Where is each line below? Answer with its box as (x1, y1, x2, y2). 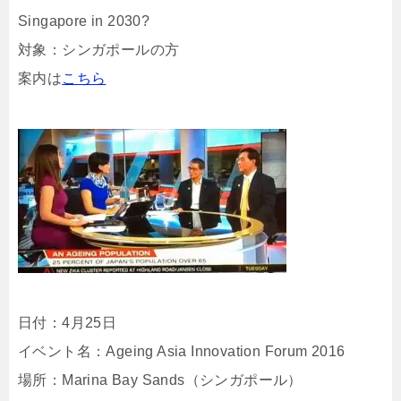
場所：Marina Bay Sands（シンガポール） (18, 372, 303, 388)
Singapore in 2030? (18, 13, 150, 29)
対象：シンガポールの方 (18, 42, 180, 57)
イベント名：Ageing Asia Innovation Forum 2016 (18, 344, 346, 359)
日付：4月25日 (18, 315, 117, 330)
